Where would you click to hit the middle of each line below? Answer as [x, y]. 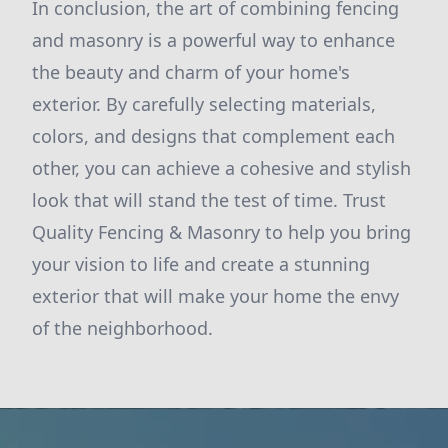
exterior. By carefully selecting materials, [204, 104]
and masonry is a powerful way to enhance [213, 40]
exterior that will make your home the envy [215, 296]
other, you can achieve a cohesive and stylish [221, 168]
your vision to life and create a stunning [201, 264]
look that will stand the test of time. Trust [209, 200]
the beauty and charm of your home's [191, 72]
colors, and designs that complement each [213, 136]
